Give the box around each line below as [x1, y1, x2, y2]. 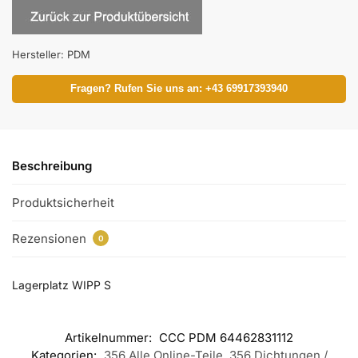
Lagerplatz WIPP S [12, 278, 111, 292]
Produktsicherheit [12, 194, 114, 210]
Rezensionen [12, 231, 89, 246]
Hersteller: [12, 48, 67, 62]
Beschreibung [12, 158, 92, 174]
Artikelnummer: [65, 329, 155, 345]
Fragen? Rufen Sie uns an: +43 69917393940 [70, 83, 288, 95]
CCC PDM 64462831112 [159, 329, 293, 345]
